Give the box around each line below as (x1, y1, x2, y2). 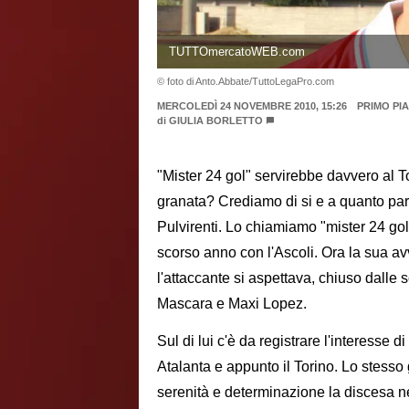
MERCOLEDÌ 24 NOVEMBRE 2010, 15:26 (157, 100, 347, 111)
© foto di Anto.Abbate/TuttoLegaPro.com (157, 75, 334, 87)
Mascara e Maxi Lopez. (157, 296, 307, 312)
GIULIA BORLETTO (169, 114, 263, 126)
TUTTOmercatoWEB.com (168, 44, 305, 58)
